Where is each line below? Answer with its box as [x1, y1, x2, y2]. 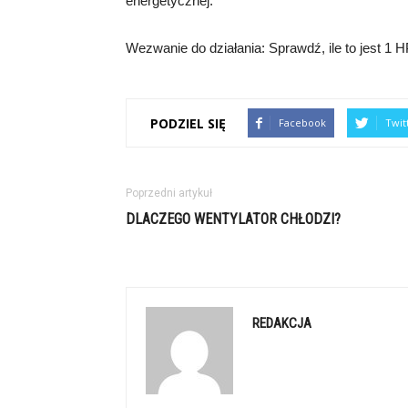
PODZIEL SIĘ [150, 114, 226, 132]
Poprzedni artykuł [126, 187, 212, 199]
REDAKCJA [252, 315, 311, 331]
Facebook [279, 116, 326, 129]
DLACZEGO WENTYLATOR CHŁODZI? [126, 210, 341, 228]
